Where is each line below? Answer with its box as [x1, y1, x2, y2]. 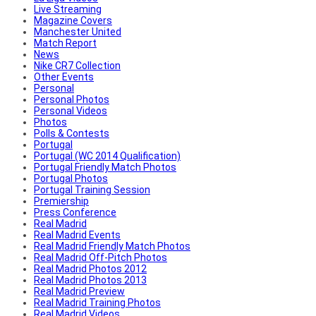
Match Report [34, 37, 97, 49]
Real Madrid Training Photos [34, 296, 161, 308]
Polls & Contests [34, 127, 109, 139]
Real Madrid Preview [34, 285, 125, 297]
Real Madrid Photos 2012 [34, 262, 147, 274]
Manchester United [34, 25, 121, 37]
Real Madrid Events [34, 229, 121, 241]
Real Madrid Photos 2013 [34, 274, 147, 286]
